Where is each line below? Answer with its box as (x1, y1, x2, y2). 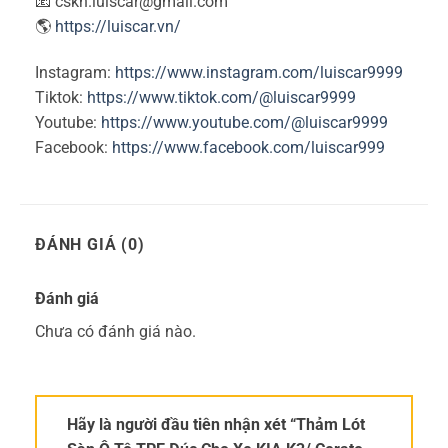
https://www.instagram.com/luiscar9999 (115, 62, 403, 82)
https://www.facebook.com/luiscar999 (112, 137, 385, 157)
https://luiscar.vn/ (55, 16, 181, 36)
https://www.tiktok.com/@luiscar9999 (87, 87, 356, 107)
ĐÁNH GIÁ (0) (35, 235, 145, 255)
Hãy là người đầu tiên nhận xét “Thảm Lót (67, 415, 365, 435)
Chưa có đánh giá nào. (35, 322, 196, 342)
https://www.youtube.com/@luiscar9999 (101, 112, 388, 132)
